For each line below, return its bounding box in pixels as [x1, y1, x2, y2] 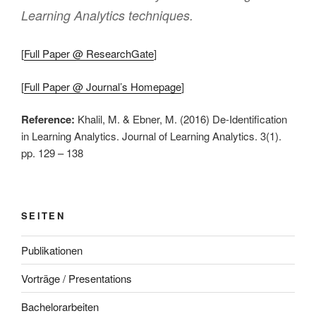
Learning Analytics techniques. [21, 6, 193, 25]
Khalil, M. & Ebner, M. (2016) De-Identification [75, 111, 287, 127]
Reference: [21, 111, 75, 128]
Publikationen [21, 242, 83, 257]
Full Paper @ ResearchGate [24, 46, 154, 61]
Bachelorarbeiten [21, 298, 99, 314]
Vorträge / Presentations [21, 270, 132, 286]
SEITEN [21, 208, 66, 222]
